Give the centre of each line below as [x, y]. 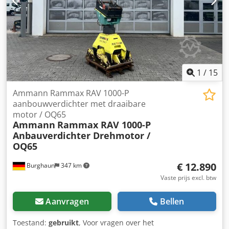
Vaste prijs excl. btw [188, 178]
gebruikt [64, 223]
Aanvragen [67, 202]
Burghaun [40, 166]
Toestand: [31, 223]
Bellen [172, 202]
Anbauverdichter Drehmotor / [82, 136]
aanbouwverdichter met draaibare [79, 104]
